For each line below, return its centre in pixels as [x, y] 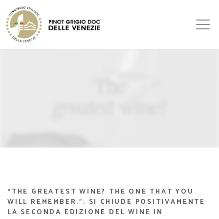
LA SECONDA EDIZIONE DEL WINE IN [85, 212]
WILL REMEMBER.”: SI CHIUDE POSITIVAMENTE [106, 202]
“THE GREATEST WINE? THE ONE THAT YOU [101, 192]
